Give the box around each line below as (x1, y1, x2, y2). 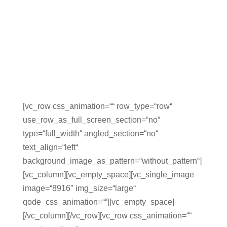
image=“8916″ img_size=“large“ (22, 183, 136, 193)
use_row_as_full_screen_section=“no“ (22, 115, 160, 124)
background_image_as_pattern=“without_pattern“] (22, 156, 202, 165)
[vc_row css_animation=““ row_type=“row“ (22, 101, 172, 110)
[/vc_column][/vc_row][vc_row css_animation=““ (22, 211, 192, 220)
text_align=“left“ (22, 142, 78, 152)
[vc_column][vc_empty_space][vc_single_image (22, 170, 194, 179)
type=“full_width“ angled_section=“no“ (22, 129, 158, 138)
